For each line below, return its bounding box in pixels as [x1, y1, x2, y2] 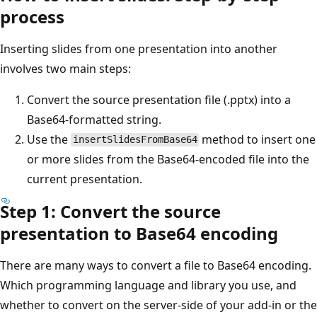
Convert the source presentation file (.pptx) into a [27, 91, 291, 108]
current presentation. [27, 171, 142, 187]
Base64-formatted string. [27, 111, 161, 127]
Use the [27, 131, 71, 147]
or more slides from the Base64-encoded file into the [27, 151, 309, 167]
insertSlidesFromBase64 [72, 134, 197, 146]
